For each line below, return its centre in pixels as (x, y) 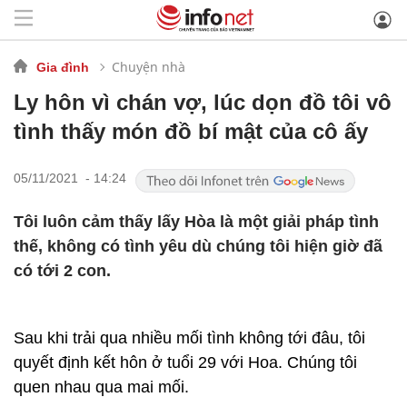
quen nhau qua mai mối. (101, 387)
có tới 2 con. (62, 271)
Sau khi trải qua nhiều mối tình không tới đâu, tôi (189, 338)
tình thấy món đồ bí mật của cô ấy (191, 131)
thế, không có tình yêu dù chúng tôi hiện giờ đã (198, 246)
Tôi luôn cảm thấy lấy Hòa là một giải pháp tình (196, 222)
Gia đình (63, 67)
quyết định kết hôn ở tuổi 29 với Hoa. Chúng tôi (185, 362)
